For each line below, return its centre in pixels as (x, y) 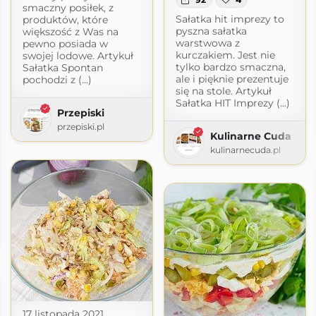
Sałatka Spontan (62, 67)
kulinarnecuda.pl (245, 150)
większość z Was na (70, 31)
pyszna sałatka (211, 31)
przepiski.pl (80, 126)
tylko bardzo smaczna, (230, 67)
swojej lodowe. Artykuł (78, 55)
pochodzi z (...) (57, 79)
